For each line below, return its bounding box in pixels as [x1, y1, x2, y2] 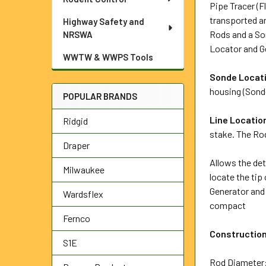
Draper [63, 140, 90, 151]
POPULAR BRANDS [63, 91, 137, 102]
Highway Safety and [63, 16, 144, 27]
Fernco [63, 213, 90, 224]
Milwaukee [63, 164, 104, 175]
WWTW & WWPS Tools [63, 52, 153, 62]
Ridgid [63, 115, 88, 126]
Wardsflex [63, 188, 103, 199]
